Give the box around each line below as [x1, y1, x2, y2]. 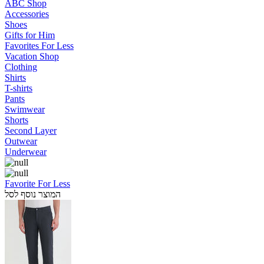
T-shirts [5, 83, 32, 93]
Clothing [5, 62, 37, 72]
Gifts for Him [5, 30, 55, 40]
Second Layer [5, 126, 57, 136]
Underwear [5, 147, 47, 157]
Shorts [5, 115, 28, 125]
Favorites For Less [5, 41, 74, 51]
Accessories [5, 9, 49, 19]
